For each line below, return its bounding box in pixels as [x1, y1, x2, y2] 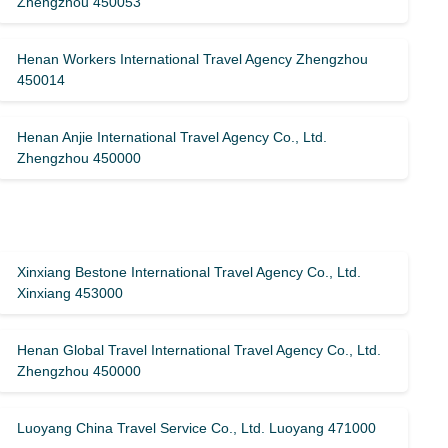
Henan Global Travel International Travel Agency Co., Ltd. [17, 342, 382, 358]
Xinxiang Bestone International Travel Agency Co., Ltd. [17, 264, 362, 280]
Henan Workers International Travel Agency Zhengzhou [17, 51, 369, 67]
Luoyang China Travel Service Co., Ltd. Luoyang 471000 [17, 420, 377, 436]
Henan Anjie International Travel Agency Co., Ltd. [17, 129, 328, 145]
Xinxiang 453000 [17, 285, 124, 301]
